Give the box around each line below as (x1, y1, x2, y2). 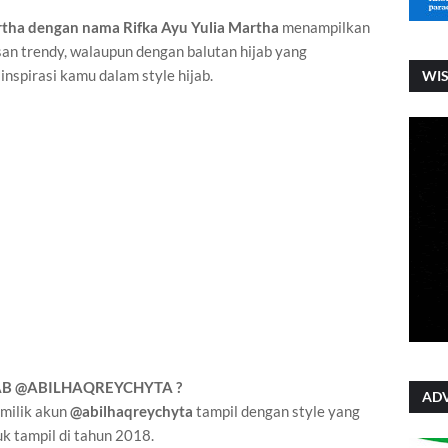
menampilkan (279, 18, 370, 37)
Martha (225, 18, 279, 37)
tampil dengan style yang (193, 402, 360, 421)
